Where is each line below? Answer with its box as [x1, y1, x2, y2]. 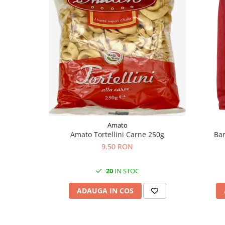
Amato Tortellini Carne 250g [70, 130, 164, 139]
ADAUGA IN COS [76, 186, 134, 195]
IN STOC [113, 166, 139, 175]
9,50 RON [101, 142, 133, 151]
